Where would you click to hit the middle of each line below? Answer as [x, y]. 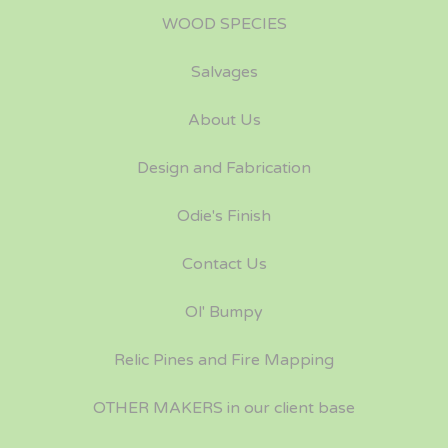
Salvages [224, 72]
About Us [224, 120]
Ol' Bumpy [224, 312]
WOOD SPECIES [224, 24]
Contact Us [224, 264]
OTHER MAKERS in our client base [224, 408]
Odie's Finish [224, 216]
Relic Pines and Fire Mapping [224, 360]
